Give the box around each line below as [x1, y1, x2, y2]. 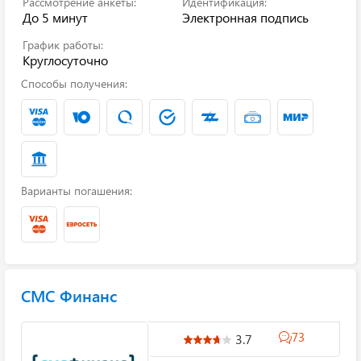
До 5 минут [23, 9, 88, 26]
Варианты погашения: [21, 183, 132, 198]
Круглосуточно [23, 52, 108, 68]
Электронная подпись [182, 9, 309, 26]
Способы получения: [21, 76, 127, 91]
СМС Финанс [21, 284, 117, 306]
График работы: [23, 37, 103, 52]
